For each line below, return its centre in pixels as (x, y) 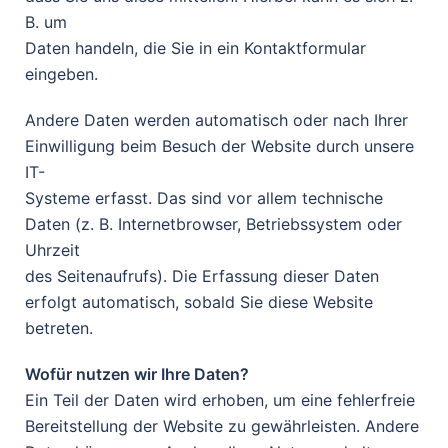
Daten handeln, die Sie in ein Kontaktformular (195, 48)
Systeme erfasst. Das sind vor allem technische (204, 198)
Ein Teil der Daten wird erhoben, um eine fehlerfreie (220, 400)
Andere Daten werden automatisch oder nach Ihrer (216, 120)
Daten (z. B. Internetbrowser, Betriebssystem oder (213, 224)
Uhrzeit (52, 250)
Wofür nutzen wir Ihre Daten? (137, 374)
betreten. (59, 328)
